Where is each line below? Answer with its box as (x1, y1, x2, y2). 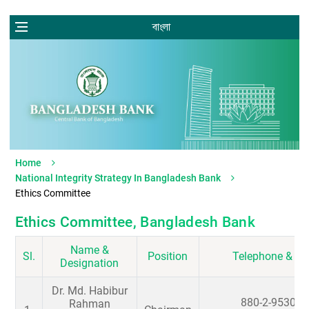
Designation (60, 257, 119, 270)
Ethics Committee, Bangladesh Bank (14, 213, 256, 230)
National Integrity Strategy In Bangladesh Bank (14, 172, 221, 183)
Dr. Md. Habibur (51, 284, 128, 298)
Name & (70, 243, 109, 257)
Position (148, 250, 188, 263)
